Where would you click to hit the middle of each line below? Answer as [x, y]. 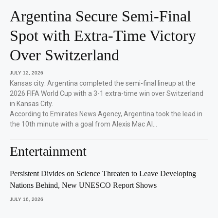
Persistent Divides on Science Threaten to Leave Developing [103, 174]
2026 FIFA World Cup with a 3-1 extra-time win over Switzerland [107, 94]
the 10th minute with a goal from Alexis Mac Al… [83, 124]
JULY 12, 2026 [27, 73]
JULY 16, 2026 [27, 200]
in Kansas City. [31, 104]
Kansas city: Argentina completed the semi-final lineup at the [103, 83]
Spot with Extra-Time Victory [103, 36]
